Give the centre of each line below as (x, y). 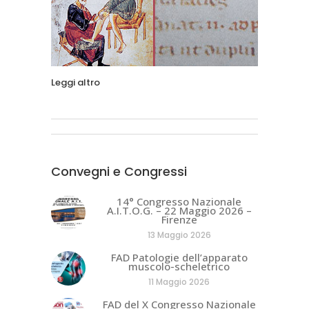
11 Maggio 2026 (179, 281)
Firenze (179, 219)
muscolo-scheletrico (179, 266)
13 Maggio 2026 (179, 235)
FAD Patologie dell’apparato (179, 257)
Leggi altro (76, 82)
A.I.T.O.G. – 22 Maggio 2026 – (179, 210)
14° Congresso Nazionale (179, 201)
